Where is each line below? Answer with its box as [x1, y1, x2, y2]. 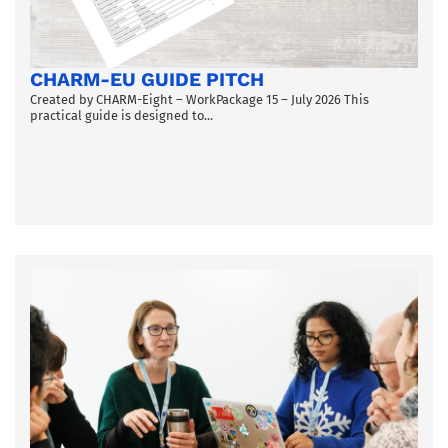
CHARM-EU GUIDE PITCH [30, 67, 264, 91]
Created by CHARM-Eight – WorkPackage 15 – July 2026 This [30, 91, 369, 107]
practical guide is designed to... [30, 107, 213, 123]
